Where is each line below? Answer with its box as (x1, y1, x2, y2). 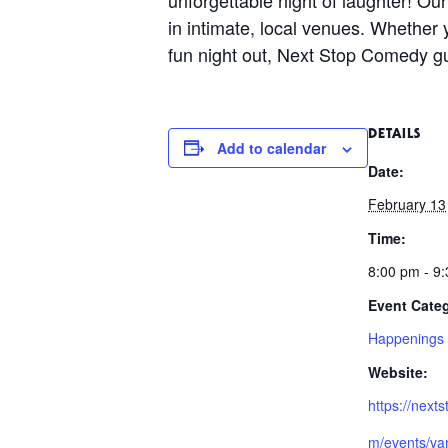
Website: (368, 361, 428, 382)
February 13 (368, 193, 446, 214)
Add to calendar (217, 137, 326, 158)
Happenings (368, 327, 444, 348)
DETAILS (368, 127, 421, 142)
